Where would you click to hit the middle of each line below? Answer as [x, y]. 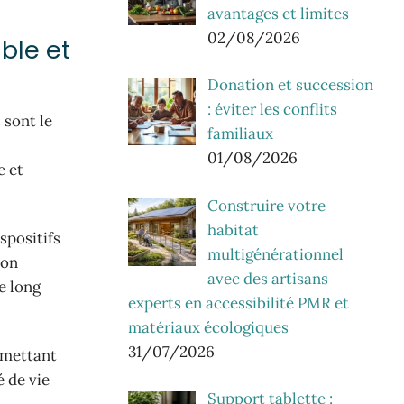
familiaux [240, 134]
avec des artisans [267, 278]
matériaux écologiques [208, 327]
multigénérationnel [275, 254]
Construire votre [266, 205]
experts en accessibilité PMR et [239, 303]
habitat [233, 230]
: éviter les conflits [272, 110]
